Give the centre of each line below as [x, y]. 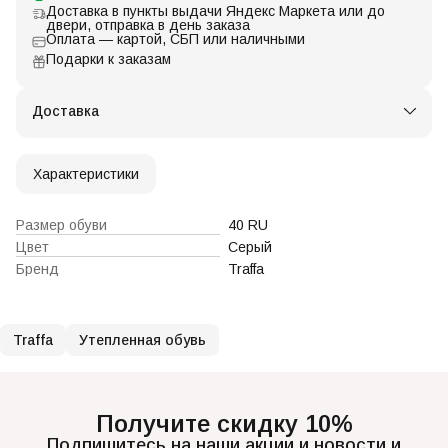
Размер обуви [61, 224]
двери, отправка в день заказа [148, 24]
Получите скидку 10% [224, 423]
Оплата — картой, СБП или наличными [175, 38]
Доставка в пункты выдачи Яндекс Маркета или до [215, 10]
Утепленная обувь [142, 339]
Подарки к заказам [108, 58]
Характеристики [86, 173]
